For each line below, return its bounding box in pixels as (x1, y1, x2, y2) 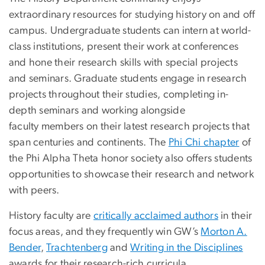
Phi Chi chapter (168, 137, 240, 148)
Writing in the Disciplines (130, 242, 243, 253)
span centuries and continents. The (9, 137, 169, 148)
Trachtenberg (46, 242, 108, 253)
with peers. (9, 185, 60, 196)
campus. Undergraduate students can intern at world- (9, 25, 251, 36)
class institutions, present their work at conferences (9, 41, 239, 52)
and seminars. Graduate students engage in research (9, 73, 247, 84)
